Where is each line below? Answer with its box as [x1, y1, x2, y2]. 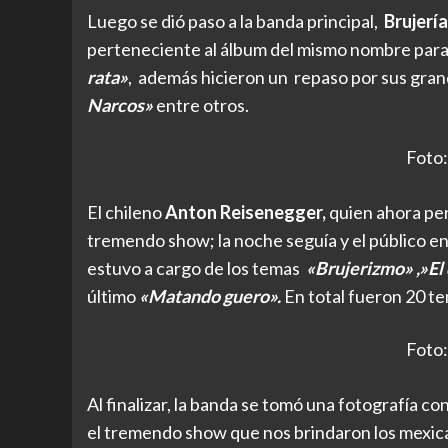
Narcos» [87, 93, 153, 116]
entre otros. [153, 93, 249, 116]
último [87, 285, 136, 308]
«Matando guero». [136, 285, 281, 308]
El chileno [87, 201, 165, 224]
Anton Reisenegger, [165, 201, 326, 224]
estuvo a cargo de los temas [87, 257, 306, 280]
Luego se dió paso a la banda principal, [87, 9, 381, 32]
